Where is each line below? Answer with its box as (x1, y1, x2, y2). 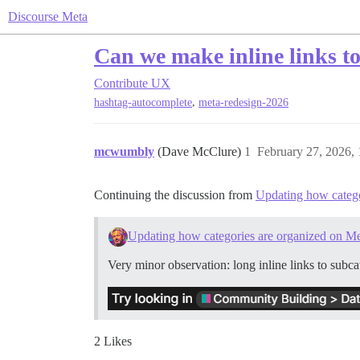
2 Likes (94, 334, 132, 349)
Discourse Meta (8, 10, 88, 23)
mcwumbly (94, 145, 154, 159)
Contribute (94, 76, 148, 90)
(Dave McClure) (157, 145, 244, 159)
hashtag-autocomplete (94, 96, 192, 109)
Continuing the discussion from (94, 188, 256, 202)
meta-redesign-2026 (198, 96, 288, 109)
